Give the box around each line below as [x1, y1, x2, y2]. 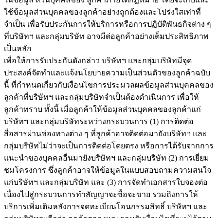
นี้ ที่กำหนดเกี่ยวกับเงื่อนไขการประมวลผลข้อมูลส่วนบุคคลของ [4, 80, 214, 89]
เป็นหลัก [4, 44, 32, 53]
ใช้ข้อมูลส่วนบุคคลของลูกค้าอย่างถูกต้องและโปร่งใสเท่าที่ [4, 7, 201, 16]
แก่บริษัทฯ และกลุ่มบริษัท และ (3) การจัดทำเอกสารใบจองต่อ [4, 178, 208, 186]
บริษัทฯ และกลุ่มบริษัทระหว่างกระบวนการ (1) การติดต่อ [4, 117, 194, 126]
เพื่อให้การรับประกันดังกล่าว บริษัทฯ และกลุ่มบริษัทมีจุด [4, 56, 192, 65]
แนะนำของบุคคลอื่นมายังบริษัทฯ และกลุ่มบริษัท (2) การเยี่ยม [4, 153, 209, 162]
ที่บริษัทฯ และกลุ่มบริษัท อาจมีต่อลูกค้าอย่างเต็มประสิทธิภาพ [4, 32, 209, 40]
